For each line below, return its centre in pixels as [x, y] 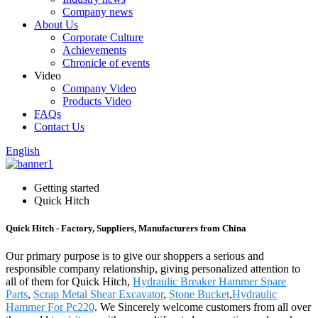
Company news [98, 12]
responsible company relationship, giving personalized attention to [153, 269]
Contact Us [59, 127]
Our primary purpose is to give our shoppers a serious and [135, 256]
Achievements [94, 50]
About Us [56, 24]
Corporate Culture [103, 37]
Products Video [97, 101]
